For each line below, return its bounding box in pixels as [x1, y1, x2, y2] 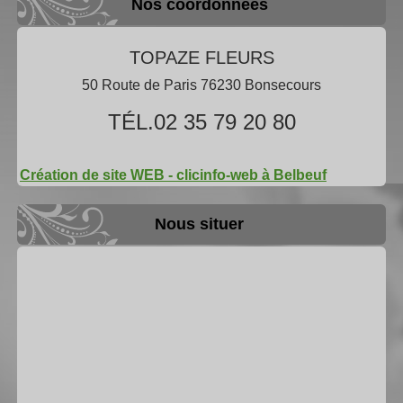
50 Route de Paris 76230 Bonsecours [82, 76, 321, 93]
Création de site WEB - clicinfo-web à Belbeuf [19, 166, 327, 183]
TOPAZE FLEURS [129, 47, 274, 67]
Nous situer [155, 214, 244, 233]
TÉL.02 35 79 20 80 [107, 109, 296, 134]
